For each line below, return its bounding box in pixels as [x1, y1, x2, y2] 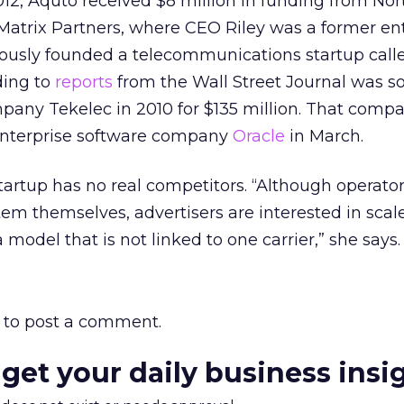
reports [55, 72, 113, 92]
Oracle [233, 126, 285, 146]
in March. [285, 126, 363, 146]
